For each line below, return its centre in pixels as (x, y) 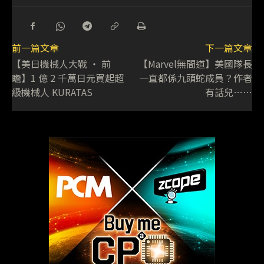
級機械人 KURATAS (52, 92)
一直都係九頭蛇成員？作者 (195, 78)
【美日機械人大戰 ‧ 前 (61, 64)
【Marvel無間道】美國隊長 (195, 64)
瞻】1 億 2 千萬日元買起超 (68, 78)
